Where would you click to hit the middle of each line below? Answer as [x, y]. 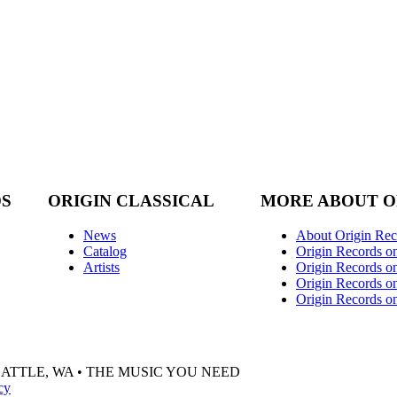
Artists [101, 267]
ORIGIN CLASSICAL [131, 201]
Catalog [105, 251]
